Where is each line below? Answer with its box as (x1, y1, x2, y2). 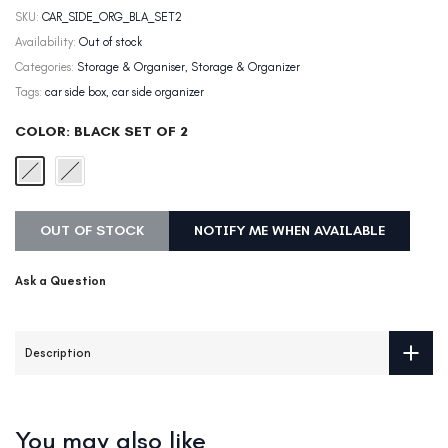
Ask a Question (15, 274, 106, 289)
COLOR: (15, 123, 74, 141)
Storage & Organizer (191, 60, 300, 75)
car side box (45, 85, 106, 100)
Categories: (15, 60, 77, 75)
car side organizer (112, 85, 204, 100)
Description (25, 346, 91, 361)
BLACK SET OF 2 (74, 123, 188, 141)
